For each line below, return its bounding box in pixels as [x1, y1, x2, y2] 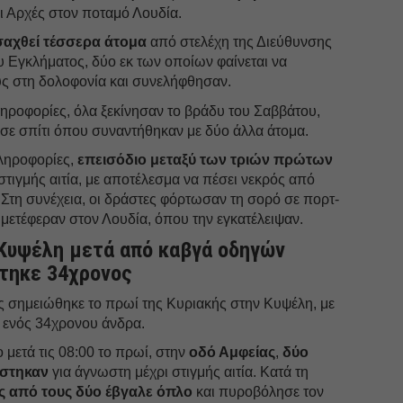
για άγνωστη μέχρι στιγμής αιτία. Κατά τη [49, 363, 309, 380]
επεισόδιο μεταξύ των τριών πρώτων [77, 151, 334, 167]
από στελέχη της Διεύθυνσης [147, 33, 333, 49]
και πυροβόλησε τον [193, 383, 325, 399]
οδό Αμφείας [189, 344, 276, 360]
